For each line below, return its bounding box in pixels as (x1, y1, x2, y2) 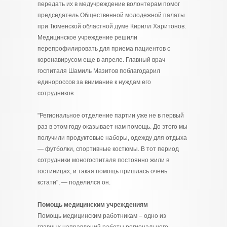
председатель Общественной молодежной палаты (37, 12, 185, 19)
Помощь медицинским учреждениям (37, 201, 148, 208)
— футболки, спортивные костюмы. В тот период (37, 145, 179, 153)
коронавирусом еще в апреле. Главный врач (37, 56, 165, 63)
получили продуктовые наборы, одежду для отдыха (37, 134, 187, 141)
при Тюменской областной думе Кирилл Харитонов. (37, 23, 186, 30)
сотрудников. (37, 90, 75, 97)
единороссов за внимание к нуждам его (37, 79, 151, 86)
